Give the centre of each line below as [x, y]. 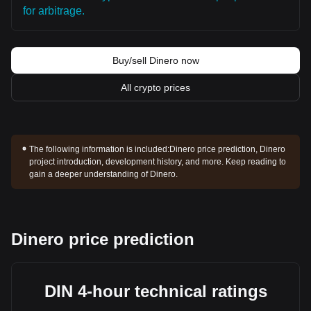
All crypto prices [155, 87]
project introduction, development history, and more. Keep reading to [158, 162]
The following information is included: [100, 149]
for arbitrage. [54, 11]
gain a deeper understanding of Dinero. [104, 174]
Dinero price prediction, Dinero [228, 149]
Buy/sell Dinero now [155, 60]
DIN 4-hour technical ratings [155, 291]
